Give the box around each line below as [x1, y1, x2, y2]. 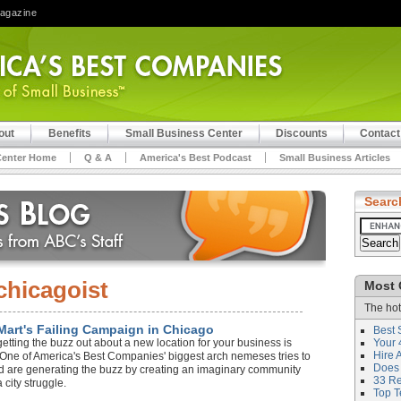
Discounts [276, 127, 328, 140]
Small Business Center [125, 127, 243, 140]
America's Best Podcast [140, 152, 252, 163]
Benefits [48, 127, 91, 140]
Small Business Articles [279, 152, 390, 163]
